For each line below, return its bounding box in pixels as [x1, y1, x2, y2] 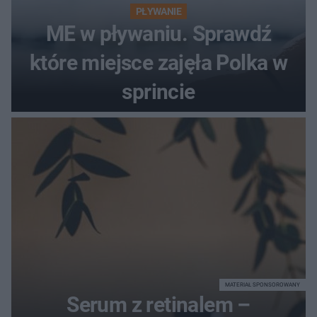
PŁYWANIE [135, 6, 182, 18]
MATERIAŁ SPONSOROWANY [225, 282, 300, 289]
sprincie [122, 79, 195, 105]
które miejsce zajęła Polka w [29, 50, 288, 76]
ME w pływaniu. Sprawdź [45, 21, 272, 47]
